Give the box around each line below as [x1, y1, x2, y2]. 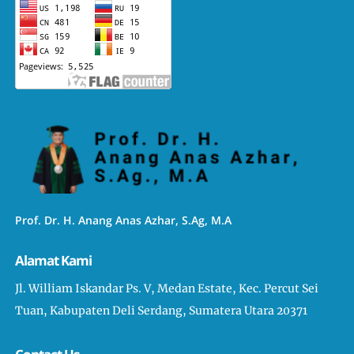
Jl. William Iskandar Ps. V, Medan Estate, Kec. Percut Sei [15, 281, 319, 296]
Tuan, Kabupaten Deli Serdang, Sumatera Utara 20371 [15, 303, 308, 318]
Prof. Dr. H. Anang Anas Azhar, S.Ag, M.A [15, 213, 232, 228]
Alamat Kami [15, 251, 92, 270]
